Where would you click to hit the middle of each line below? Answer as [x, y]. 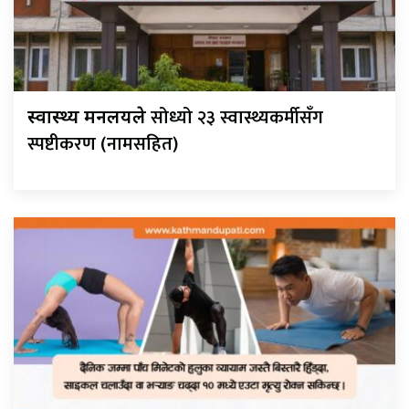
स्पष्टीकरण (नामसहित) [103, 144]
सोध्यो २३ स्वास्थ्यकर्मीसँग [237, 117]
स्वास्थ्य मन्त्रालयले [89, 118]
